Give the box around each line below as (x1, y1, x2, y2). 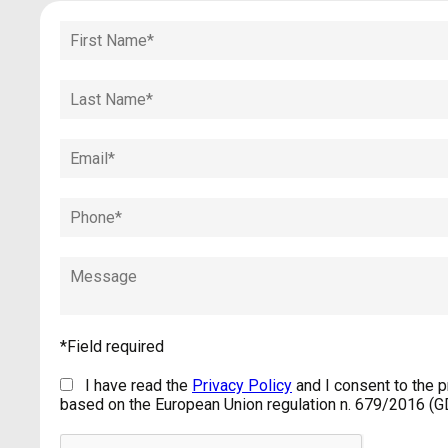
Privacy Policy (192, 375, 292, 395)
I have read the (85, 375, 192, 395)
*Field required (60, 336, 164, 356)
